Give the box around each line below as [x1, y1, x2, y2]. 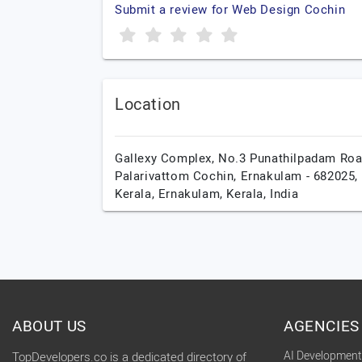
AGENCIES [284, 315, 360, 338]
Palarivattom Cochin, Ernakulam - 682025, [115, 167, 359, 185]
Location [115, 93, 181, 116]
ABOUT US [12, 315, 86, 338]
